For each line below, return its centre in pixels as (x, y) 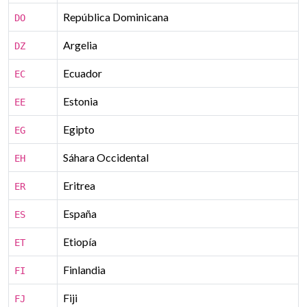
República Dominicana (116, 17)
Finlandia (84, 270)
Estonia (81, 101)
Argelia (80, 45)
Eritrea (79, 185)
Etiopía (80, 242)
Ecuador (83, 73)
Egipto (79, 129)
